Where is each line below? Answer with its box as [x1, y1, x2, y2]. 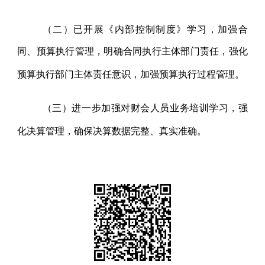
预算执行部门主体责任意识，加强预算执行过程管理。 [17, 66, 245, 80]
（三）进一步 [42, 100, 102, 114]
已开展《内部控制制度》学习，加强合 [73, 21, 248, 35]
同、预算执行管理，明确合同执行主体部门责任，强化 [17, 43, 248, 57]
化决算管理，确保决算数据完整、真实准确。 [17, 123, 207, 137]
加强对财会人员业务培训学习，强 [101, 100, 248, 114]
